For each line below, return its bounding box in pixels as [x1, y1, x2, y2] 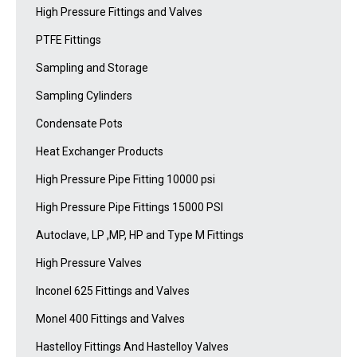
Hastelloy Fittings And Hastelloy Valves [36, 340, 229, 353]
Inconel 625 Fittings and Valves [36, 284, 190, 297]
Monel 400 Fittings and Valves [36, 312, 185, 325]
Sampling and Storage [36, 61, 148, 74]
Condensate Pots [36, 117, 123, 130]
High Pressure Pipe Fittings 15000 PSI [36, 201, 223, 214]
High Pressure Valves [36, 257, 142, 269]
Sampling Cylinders [36, 89, 132, 102]
